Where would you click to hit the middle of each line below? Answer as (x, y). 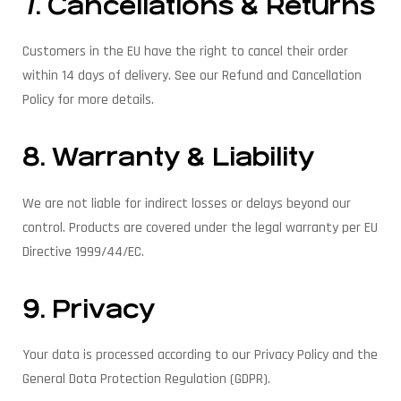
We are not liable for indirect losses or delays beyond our (187, 203)
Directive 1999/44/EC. (83, 252)
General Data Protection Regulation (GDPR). (146, 380)
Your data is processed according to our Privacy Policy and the (200, 355)
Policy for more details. (88, 100)
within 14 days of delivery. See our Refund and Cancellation (192, 76)
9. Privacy (89, 310)
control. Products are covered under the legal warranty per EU (200, 227)
